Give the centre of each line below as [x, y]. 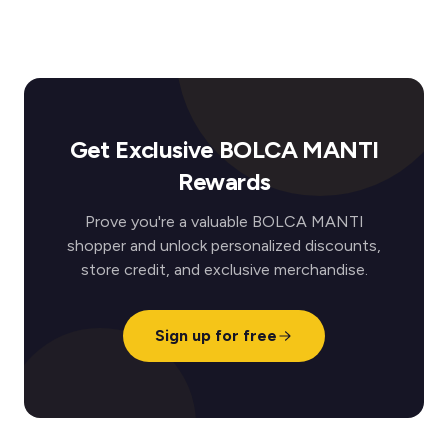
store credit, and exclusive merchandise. [224, 269]
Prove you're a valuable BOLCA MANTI [224, 221]
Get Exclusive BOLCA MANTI [224, 149]
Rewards [224, 181]
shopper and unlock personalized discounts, [224, 245]
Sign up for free [216, 335]
